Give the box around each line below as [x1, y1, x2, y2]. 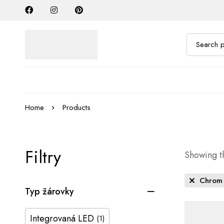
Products [62, 101, 90, 113]
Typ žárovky [25, 184, 74, 198]
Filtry [25, 144, 61, 169]
